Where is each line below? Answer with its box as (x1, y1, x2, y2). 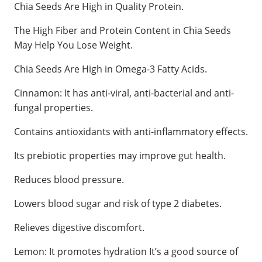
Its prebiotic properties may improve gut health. (14, 149, 226, 162)
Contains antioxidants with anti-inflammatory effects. (14, 125, 248, 138)
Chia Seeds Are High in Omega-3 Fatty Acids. (14, 63, 207, 75)
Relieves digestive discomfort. (14, 221, 144, 234)
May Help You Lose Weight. (14, 39, 133, 51)
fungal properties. (14, 101, 93, 114)
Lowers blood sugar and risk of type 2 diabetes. (14, 197, 222, 210)
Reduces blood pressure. (14, 173, 124, 186)
